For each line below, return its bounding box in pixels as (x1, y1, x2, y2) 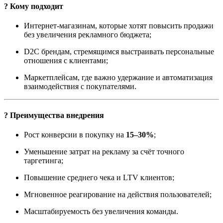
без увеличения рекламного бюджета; (24, 30, 151, 39)
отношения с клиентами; (24, 56, 108, 65)
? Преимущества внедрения (4, 111, 104, 119)
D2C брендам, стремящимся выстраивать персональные (24, 47, 214, 56)
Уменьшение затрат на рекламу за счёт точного (24, 147, 184, 156)
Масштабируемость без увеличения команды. (24, 207, 178, 216)
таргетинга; (24, 156, 63, 165)
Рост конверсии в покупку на (24, 130, 126, 139)
